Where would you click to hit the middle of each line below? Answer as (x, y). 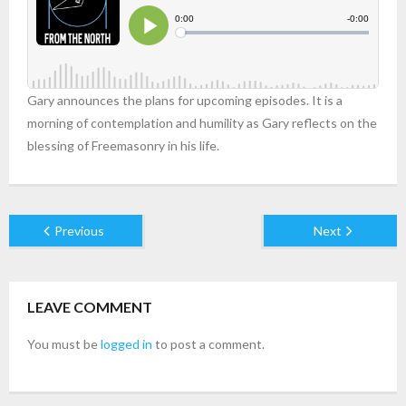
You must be (64, 344)
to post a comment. (208, 344)
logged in (126, 344)
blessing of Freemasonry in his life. (123, 145)
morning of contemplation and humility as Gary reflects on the (202, 123)
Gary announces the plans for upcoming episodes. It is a (185, 100)
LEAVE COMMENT (90, 307)
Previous (79, 231)
